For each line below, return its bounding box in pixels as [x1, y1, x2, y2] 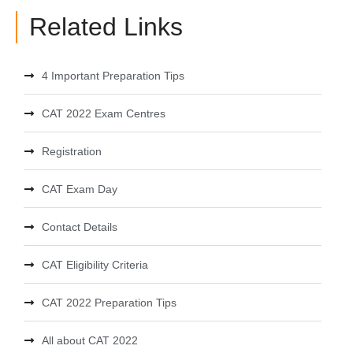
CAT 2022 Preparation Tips [41, 295, 176, 309]
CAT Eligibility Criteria [41, 258, 148, 271]
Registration [41, 144, 102, 158]
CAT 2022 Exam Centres [41, 106, 165, 120]
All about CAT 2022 [41, 333, 138, 347]
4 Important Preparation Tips [41, 69, 184, 82]
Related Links [29, 12, 183, 41]
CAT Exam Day [41, 182, 117, 195]
